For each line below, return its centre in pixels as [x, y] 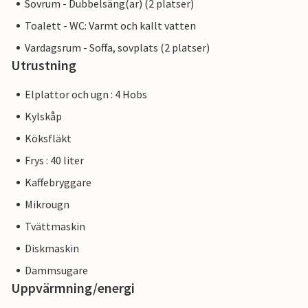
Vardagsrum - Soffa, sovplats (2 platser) [117, 48]
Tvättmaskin [55, 227]
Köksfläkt [48, 139]
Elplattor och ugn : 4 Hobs [86, 95]
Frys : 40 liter [54, 161]
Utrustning [44, 65]
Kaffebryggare [58, 183]
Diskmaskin [52, 249]
